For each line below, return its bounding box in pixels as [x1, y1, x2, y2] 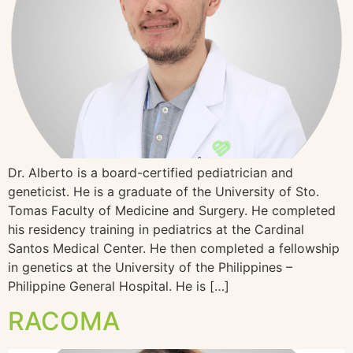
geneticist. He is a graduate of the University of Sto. [8, 184, 319, 199]
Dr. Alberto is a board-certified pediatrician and [8, 165, 293, 180]
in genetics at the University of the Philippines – [8, 259, 292, 275]
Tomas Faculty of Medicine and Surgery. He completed [8, 203, 336, 218]
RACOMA [8, 306, 120, 337]
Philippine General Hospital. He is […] [8, 278, 229, 294]
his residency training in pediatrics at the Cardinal [8, 221, 304, 237]
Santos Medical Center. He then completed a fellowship [8, 240, 340, 256]
